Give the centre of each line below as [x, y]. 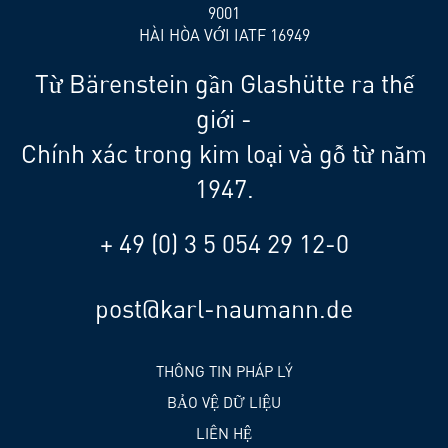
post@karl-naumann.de [224, 308]
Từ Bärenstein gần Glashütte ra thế [224, 83]
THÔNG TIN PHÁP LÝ [224, 371]
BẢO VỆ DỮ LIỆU [224, 402]
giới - [224, 118]
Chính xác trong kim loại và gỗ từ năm [224, 153]
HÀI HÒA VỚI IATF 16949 [224, 35]
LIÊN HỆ [224, 433]
